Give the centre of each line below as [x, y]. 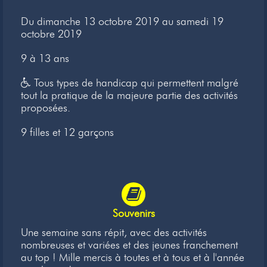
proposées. [46, 108]
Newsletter [131, 8]
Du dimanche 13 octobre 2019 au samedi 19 [122, 21]
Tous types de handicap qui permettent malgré [135, 83]
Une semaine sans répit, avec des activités [114, 233]
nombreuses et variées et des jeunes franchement [129, 245]
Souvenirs [133, 214]
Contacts [131, 66]
